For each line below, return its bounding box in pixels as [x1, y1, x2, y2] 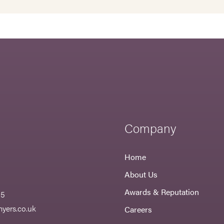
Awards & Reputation [124, 186, 199, 198]
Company [124, 119, 176, 137]
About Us [124, 168, 158, 180]
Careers [124, 203, 152, 215]
